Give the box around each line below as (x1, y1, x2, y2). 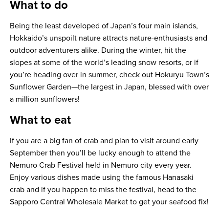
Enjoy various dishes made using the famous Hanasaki (10, 173, 194, 183)
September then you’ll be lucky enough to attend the (10, 148, 191, 158)
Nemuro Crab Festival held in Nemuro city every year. (10, 160, 192, 171)
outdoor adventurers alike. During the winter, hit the (10, 45, 186, 56)
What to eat (10, 113, 71, 128)
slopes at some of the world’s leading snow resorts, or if (10, 58, 198, 68)
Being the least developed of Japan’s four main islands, (10, 21, 198, 31)
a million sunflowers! (10, 94, 80, 105)
